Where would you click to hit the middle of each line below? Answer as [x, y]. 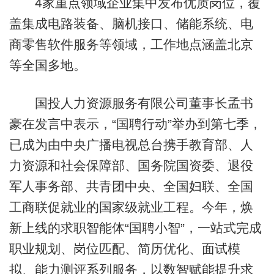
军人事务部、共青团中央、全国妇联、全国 [131, 186]
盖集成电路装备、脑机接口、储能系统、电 [131, 24]
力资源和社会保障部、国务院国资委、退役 [131, 165]
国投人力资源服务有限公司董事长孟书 [131, 103]
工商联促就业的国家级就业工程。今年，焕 [131, 207]
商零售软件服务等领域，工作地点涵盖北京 [131, 45]
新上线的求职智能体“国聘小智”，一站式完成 [135, 228]
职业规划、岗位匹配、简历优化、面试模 [124, 248]
